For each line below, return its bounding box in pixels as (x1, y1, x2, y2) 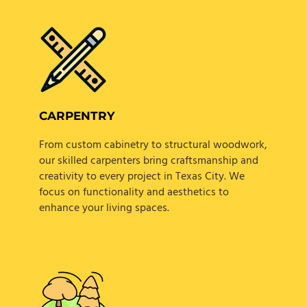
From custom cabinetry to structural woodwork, (38, 136, 267, 155)
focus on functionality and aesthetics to (38, 184, 229, 202)
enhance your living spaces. (38, 199, 169, 218)
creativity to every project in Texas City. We (38, 168, 245, 186)
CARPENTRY (38, 108, 114, 123)
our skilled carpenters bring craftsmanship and (38, 152, 258, 171)
